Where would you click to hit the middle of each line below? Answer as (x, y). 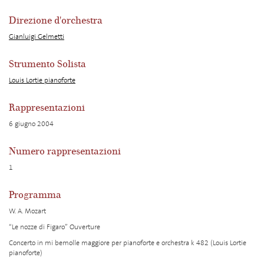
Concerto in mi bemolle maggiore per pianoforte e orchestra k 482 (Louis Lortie (128, 243)
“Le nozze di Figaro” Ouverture (55, 227)
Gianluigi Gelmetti (37, 37)
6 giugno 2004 (31, 124)
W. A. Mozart (27, 211)
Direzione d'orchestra (56, 21)
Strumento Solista (47, 64)
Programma (35, 195)
